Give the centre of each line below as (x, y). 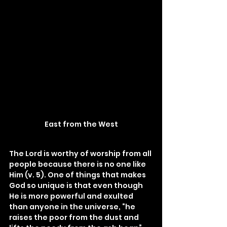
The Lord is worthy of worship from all (81, 153)
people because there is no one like (78, 164)
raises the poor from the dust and (75, 217)
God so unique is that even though (77, 185)
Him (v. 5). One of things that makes (78, 175)
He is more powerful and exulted (72, 196)
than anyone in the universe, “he (73, 206)
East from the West (81, 124)
